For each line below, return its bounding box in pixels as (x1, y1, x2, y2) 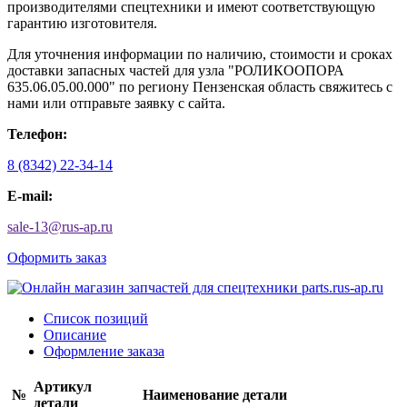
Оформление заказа (44, 342, 164, 359)
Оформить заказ (7, 249, 106, 265)
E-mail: (7, 187, 53, 203)
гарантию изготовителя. (7, 15, 157, 31)
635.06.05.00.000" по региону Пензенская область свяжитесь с (7, 78, 392, 94)
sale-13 (7, 218, 48, 234)
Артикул (34, 378, 92, 394)
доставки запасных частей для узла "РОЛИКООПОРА (7, 62, 344, 78)
